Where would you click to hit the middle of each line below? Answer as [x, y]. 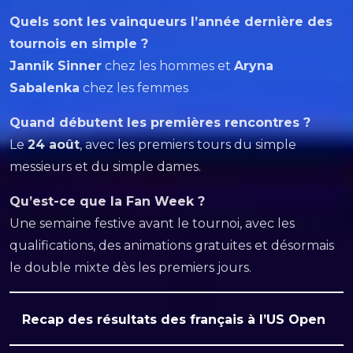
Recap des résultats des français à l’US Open [174, 319]
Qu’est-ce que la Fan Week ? [107, 201]
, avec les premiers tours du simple [188, 145]
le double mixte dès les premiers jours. [130, 268]
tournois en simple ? [79, 44]
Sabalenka [45, 88]
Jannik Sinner [56, 66]
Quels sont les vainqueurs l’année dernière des [171, 22]
